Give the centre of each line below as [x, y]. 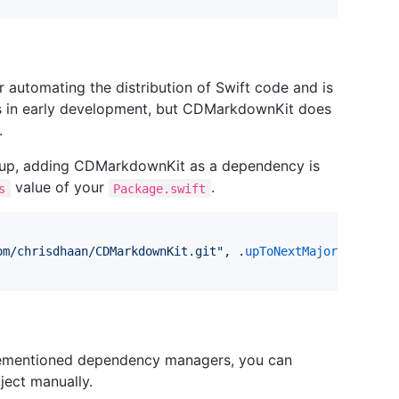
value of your [59, 187]
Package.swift [160, 188]
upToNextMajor [291, 252]
